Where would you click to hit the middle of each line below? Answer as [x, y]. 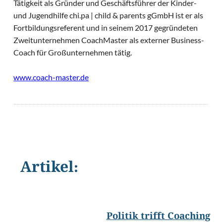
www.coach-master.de [51, 77]
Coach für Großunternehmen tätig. [73, 53]
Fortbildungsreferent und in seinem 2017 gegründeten [106, 28]
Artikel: [49, 169]
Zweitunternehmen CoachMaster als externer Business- [109, 40]
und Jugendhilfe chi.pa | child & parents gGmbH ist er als [109, 15]
